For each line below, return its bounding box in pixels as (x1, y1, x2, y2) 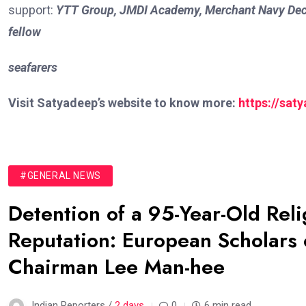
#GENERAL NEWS (20, 170, 101, 182)
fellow (8, 25, 41, 40)
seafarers (8, 60, 57, 75)
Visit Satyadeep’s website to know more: (8, 96, 238, 111)
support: (8, 3, 56, 18)
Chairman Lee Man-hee (8, 252, 225, 282)
